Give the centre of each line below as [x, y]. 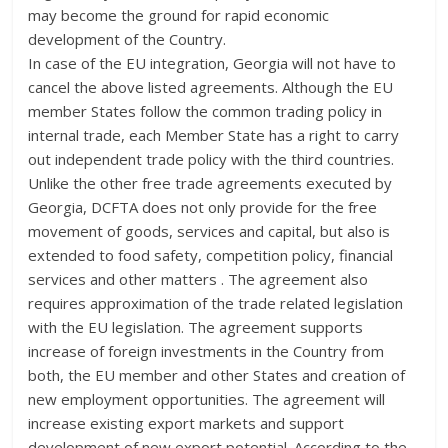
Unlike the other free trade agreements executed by [210, 182]
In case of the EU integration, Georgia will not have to [212, 62]
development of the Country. [127, 38]
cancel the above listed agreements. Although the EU [211, 86]
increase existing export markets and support [186, 422]
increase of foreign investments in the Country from [206, 350]
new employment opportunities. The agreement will [207, 398]
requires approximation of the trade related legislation [216, 302]
